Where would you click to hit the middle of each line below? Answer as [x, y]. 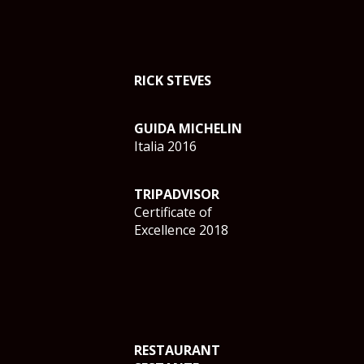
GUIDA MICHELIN [188, 128]
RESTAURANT [177, 350]
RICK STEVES [173, 80]
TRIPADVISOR [177, 194]
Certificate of [173, 212]
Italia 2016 [165, 146]
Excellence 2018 [181, 230]
